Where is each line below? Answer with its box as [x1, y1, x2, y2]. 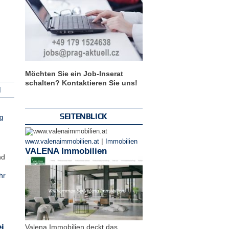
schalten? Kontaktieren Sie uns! [25, 78, 138, 87]
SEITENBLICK [60, 111, 107, 121]
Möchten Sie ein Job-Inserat [25, 69, 123, 78]
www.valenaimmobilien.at [25, 138, 99, 145]
